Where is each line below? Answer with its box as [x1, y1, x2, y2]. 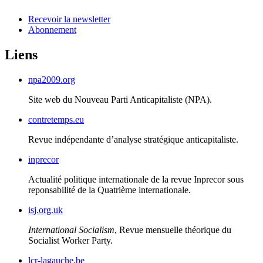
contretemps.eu [28, 114, 84, 124]
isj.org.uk [28, 205, 63, 215]
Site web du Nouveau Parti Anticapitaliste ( [28, 95, 188, 104]
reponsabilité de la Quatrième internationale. [28, 185, 191, 195]
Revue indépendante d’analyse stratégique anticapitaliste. [28, 134, 238, 144]
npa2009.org [28, 75, 75, 85]
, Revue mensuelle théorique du [114, 225, 231, 235]
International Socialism [28, 225, 114, 235]
